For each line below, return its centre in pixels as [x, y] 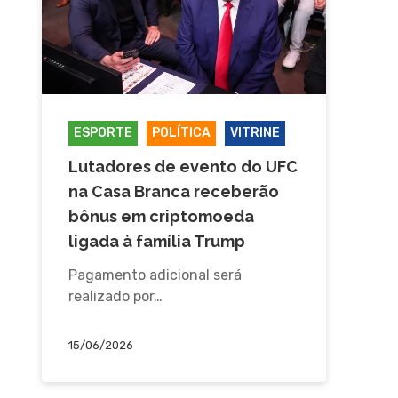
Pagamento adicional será [155, 275]
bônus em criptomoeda [161, 217]
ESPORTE [103, 133]
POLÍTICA [181, 133]
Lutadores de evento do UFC [183, 167]
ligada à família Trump [156, 242]
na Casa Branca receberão [173, 192]
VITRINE [255, 133]
